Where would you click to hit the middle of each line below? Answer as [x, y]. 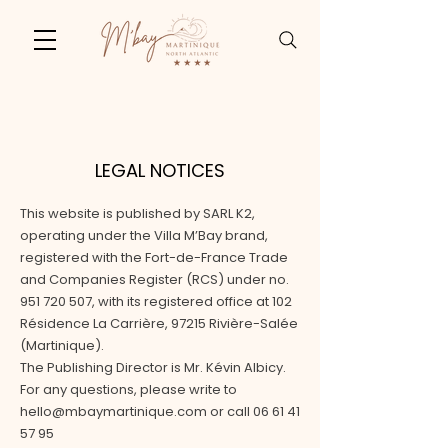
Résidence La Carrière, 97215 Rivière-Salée [159, 323]
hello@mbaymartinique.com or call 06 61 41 [160, 411]
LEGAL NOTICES [160, 170]
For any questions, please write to [128, 389]
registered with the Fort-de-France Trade [154, 257]
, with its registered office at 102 [192, 301]
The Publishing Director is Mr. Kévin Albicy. [153, 367]
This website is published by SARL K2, [137, 213]
